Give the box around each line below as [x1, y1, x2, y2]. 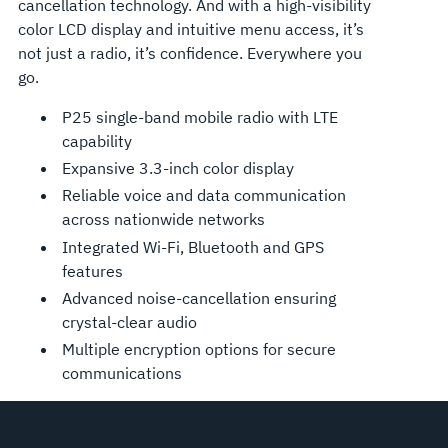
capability [61, 130, 132, 151]
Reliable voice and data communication [61, 185, 346, 206]
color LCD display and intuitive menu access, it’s [17, 18, 364, 39]
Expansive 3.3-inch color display [61, 158, 294, 179]
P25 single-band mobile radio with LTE [61, 106, 338, 127]
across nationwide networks [61, 209, 265, 230]
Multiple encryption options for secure [61, 338, 336, 359]
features [61, 260, 123, 281]
